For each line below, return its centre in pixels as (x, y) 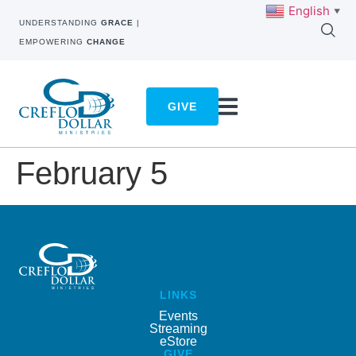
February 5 (92, 174)
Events (178, 315)
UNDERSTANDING (60, 23)
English (309, 10)
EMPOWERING (53, 42)
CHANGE (106, 42)
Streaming (178, 328)
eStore (178, 341)
